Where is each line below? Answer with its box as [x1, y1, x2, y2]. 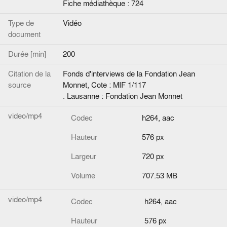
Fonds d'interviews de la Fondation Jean [63, 68, 195, 79]
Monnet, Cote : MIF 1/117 [63, 80, 146, 90]
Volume [71, 170, 95, 181]
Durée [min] [8, 49, 46, 59]
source [8, 80, 31, 90]
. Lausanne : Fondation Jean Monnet [63, 91, 182, 101]
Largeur [71, 151, 96, 162]
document [8, 29, 41, 40]
